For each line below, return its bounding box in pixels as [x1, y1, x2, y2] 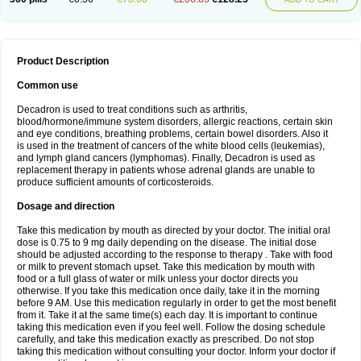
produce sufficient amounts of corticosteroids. [17, 176, 214, 188]
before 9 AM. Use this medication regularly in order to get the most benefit [17, 297, 336, 309]
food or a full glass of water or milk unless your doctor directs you [17, 273, 298, 284]
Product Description [17, 56, 109, 67]
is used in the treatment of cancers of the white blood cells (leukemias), [17, 140, 325, 151]
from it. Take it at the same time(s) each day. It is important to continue [17, 309, 317, 321]
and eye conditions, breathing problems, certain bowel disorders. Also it [17, 128, 328, 139]
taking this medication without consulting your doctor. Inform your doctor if [17, 346, 335, 357]
